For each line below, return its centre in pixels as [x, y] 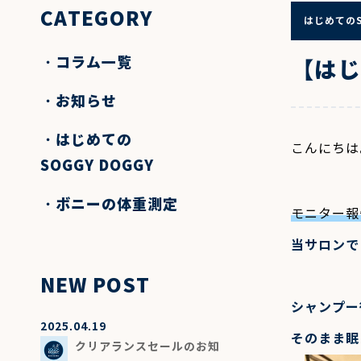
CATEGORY [96, 19]
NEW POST [95, 285]
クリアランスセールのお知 [147, 346]
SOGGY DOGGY [97, 165]
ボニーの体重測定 [116, 204]
